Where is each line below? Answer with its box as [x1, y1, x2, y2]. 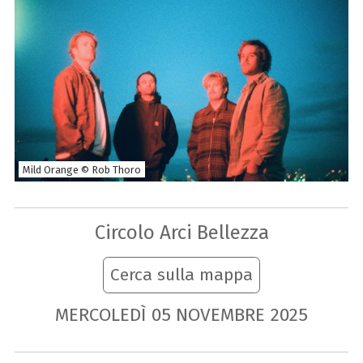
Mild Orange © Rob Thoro [22, 163, 141, 176]
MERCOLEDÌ [54, 303, 146, 326]
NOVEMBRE [176, 303, 266, 326]
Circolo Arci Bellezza [94, 220, 269, 244]
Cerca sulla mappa [110, 264, 253, 286]
